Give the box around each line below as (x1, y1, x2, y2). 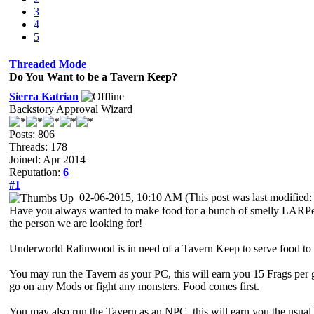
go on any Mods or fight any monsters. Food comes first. (9, 280, 259, 293)
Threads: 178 (9, 141, 67, 153)
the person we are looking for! (9, 217, 142, 230)
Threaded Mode (9, 58, 86, 70)
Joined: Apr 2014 (9, 153, 86, 165)
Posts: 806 (9, 128, 55, 140)
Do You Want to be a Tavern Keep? (9, 71, 177, 83)
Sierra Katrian (9, 90, 78, 102)
